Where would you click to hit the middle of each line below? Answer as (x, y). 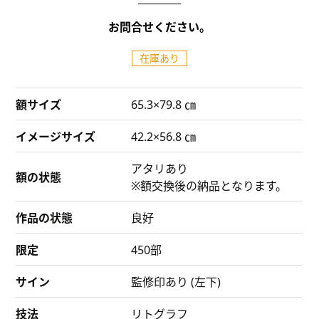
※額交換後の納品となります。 (209, 185)
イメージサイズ (56, 136)
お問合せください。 (159, 27)
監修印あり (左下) (176, 282)
